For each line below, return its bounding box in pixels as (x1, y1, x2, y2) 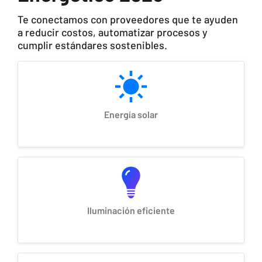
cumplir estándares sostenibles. (18, 39, 167, 52)
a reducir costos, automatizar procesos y (18, 26, 208, 39)
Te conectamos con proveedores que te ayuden (18, 13, 238, 26)
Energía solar (104, 109, 158, 120)
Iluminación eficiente (87, 205, 175, 216)
